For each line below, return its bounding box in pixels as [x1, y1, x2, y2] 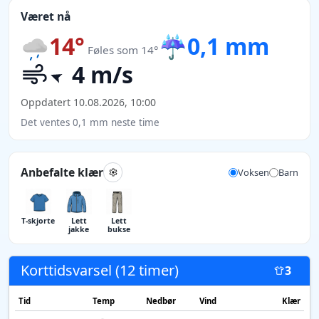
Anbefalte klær [21, 164, 103, 180]
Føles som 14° [88, 42, 159, 57]
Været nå [21, 9, 70, 25]
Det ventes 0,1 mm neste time [21, 115, 159, 129]
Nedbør [145, 296, 176, 306]
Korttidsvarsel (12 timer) [21, 261, 179, 280]
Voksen [238, 165, 269, 179]
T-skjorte [21, 215, 56, 226]
